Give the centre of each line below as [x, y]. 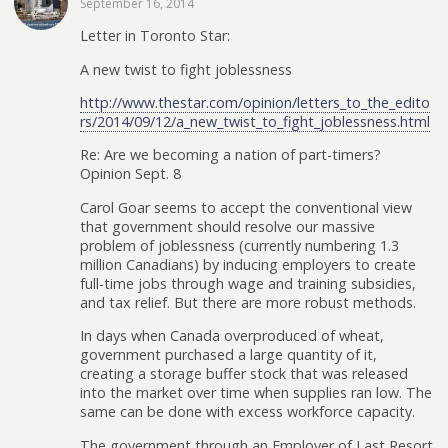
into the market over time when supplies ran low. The [256, 393]
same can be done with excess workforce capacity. [247, 412]
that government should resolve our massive [227, 226]
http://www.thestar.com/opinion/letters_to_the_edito [255, 102]
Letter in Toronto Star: [155, 36]
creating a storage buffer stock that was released [244, 374]
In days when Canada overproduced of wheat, [232, 336]
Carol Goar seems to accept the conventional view [246, 207]
